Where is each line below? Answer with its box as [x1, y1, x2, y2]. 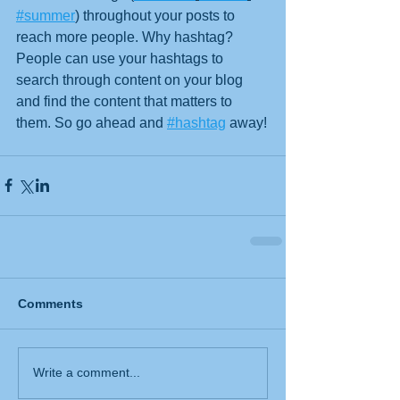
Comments [18, 296, 83, 311]
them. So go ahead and [16, 114, 167, 130]
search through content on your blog [16, 71, 246, 87]
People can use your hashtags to [16, 50, 227, 66]
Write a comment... [33, 365, 140, 380]
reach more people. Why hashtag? [16, 29, 237, 45]
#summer [16, 7, 75, 23]
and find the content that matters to [16, 93, 236, 109]
